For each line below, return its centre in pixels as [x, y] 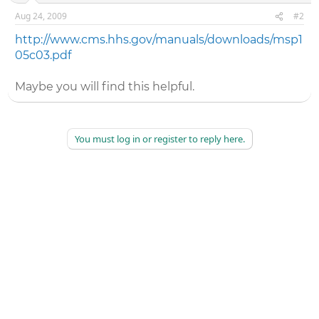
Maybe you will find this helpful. [105, 87]
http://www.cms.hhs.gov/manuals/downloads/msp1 [159, 40]
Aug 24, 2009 [41, 16]
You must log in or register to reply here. [159, 139]
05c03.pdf [43, 55]
